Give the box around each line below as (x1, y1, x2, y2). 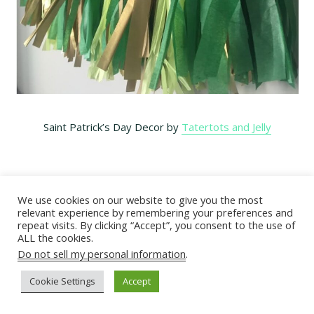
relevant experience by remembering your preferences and (18, 205, 293, 219)
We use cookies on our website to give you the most (18, 193, 263, 207)
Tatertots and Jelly (181, 120, 271, 135)
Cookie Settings (29, 275, 95, 287)
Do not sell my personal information (18, 247, 186, 261)
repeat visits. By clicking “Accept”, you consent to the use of (18, 218, 295, 232)
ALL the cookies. (18, 231, 93, 245)
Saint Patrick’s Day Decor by (43, 120, 182, 135)
